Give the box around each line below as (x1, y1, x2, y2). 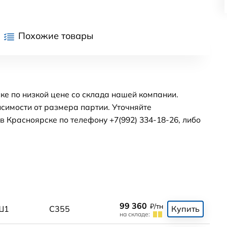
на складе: (119, 210, 150, 218)
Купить (171, 203, 200, 214)
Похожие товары (18, 30, 93, 42)
